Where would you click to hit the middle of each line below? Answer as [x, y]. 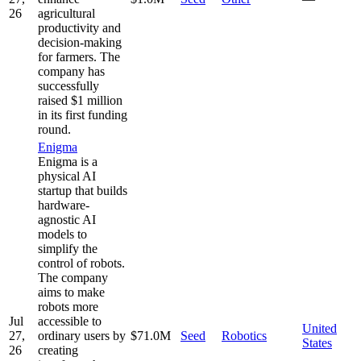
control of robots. [81, 263]
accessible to [70, 321]
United [320, 328]
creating [58, 350]
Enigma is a [68, 161]
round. [54, 129]
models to [62, 234]
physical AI [67, 176]
